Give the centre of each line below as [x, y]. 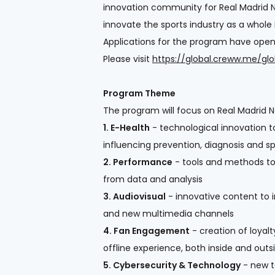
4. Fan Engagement [146, 230]
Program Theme [139, 93]
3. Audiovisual [134, 196]
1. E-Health [126, 127]
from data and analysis [153, 179]
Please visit [128, 59]
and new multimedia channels [168, 213]
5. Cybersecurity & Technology [172, 265]
